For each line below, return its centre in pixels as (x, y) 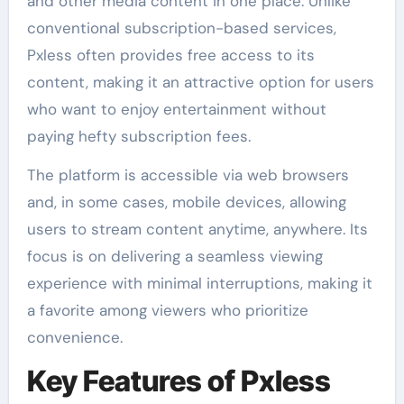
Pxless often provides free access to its (170, 55)
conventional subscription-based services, (181, 28)
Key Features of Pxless (179, 381)
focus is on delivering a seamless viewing (174, 256)
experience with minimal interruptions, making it (199, 283)
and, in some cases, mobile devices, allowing (186, 202)
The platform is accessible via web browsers (188, 174)
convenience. (74, 337)
